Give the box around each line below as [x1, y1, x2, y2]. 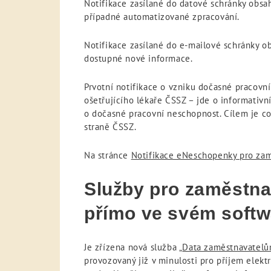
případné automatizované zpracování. [84, 11, 240, 23]
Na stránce [84, 149, 131, 162]
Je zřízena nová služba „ [84, 241, 183, 253]
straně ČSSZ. [84, 121, 137, 133]
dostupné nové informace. [84, 53, 193, 65]
